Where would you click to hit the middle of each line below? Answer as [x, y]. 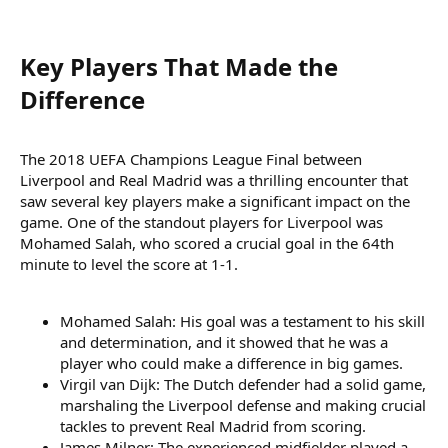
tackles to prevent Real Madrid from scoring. [213, 425]
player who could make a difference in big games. [231, 362]
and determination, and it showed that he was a [224, 341]
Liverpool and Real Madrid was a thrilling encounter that [214, 179]
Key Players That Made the [179, 66]
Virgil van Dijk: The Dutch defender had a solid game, [243, 383]
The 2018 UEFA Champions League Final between [191, 158]
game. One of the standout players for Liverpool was [201, 221]
